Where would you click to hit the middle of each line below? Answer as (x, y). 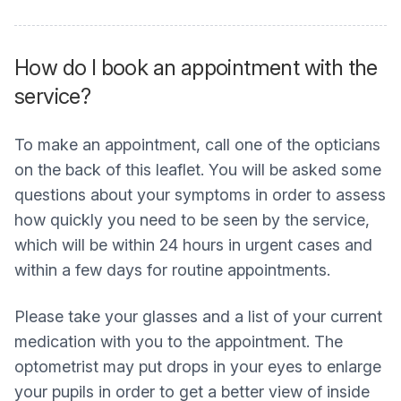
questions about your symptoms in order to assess (200, 195)
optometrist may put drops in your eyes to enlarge (198, 367)
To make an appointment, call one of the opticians (197, 145)
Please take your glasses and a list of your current (198, 316)
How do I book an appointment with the (196, 68)
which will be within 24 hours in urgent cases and (193, 245)
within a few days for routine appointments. (172, 270)
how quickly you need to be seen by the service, (192, 220)
